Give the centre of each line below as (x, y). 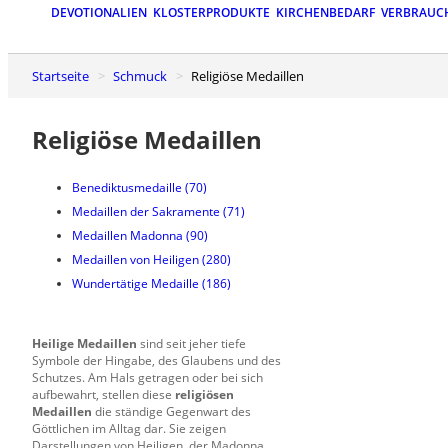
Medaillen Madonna (127, 235)
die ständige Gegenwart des (171, 411)
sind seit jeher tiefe (191, 343)
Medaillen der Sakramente (146, 211)
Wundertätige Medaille (135, 283)
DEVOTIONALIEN (99, 13)
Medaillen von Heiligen (135, 259)
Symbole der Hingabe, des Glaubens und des (156, 360)
